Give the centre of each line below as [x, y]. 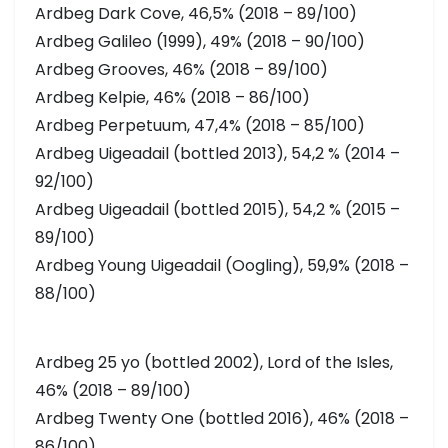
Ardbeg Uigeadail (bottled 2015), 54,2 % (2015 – [217, 210]
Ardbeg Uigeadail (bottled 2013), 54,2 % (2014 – [217, 154]
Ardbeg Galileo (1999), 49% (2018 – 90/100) [200, 42]
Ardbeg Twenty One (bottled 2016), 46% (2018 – [222, 419]
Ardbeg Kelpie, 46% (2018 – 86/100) [172, 98]
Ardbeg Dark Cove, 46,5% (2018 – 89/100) [196, 14]
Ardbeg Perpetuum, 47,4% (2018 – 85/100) [200, 126]
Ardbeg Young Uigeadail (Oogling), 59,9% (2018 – [222, 266]
